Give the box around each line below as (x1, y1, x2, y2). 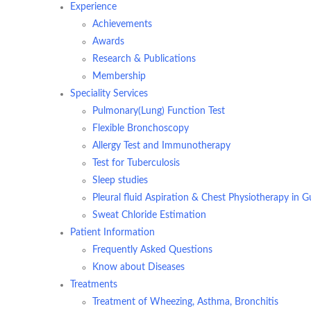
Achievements (92, 19, 152, 29)
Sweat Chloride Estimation (92, 210, 206, 220)
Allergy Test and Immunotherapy (92, 141, 230, 151)
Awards (92, 37, 124, 47)
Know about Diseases (92, 262, 185, 272)
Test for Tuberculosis (92, 158, 180, 168)
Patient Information (70, 228, 155, 237)
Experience (70, 2, 117, 12)
